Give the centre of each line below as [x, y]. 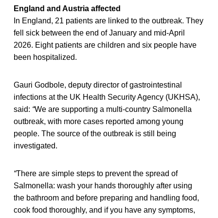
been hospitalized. [45, 57]
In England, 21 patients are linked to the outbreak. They [109, 20]
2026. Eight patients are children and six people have [105, 45]
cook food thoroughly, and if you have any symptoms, [104, 210]
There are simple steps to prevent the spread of [97, 173]
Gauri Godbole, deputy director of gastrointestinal [98, 85]
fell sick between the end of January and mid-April [99, 33]
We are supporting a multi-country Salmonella [113, 109]
